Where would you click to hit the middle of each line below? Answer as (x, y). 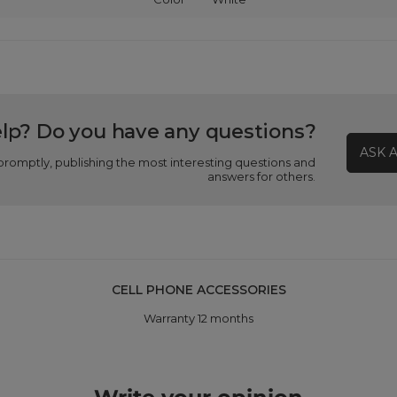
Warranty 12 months (198, 318)
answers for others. (262, 176)
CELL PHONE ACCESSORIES (198, 290)
